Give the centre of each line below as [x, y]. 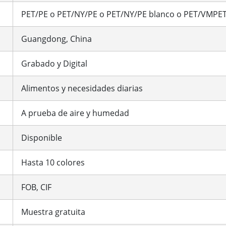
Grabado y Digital [54, 63]
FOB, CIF [36, 187]
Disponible [42, 137]
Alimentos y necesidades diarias [82, 88]
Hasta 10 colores [53, 162]
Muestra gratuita [53, 212]
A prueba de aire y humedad [75, 113]
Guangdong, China [56, 39]
